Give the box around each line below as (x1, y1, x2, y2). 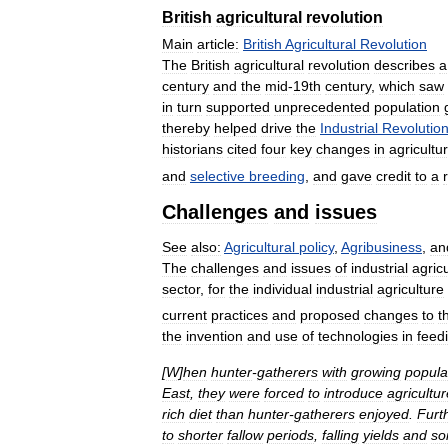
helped (214, 119, 257, 136)
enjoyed (359, 406, 409, 423)
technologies (318, 328, 398, 345)
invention (186, 328, 243, 345)
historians (162, 140, 223, 157)
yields (363, 427, 399, 444)
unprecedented (274, 98, 370, 115)
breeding (249, 167, 305, 184)
